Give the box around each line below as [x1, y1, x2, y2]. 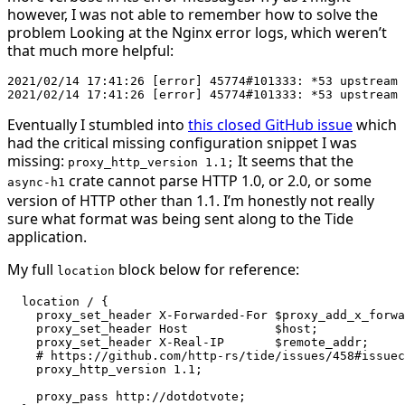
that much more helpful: [7, 40, 174, 61]
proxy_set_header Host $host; [7, 321, 318, 335]
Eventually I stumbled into [7, 114, 188, 135]
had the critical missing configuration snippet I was [7, 132, 357, 153]
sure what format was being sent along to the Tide [7, 208, 353, 229]
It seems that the [234, 150, 353, 171]
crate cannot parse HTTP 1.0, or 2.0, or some [65, 170, 372, 191]
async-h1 [7, 174, 65, 189]
